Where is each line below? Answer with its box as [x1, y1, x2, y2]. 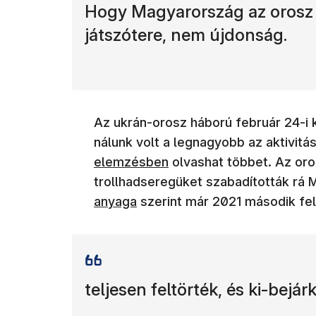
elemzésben [94, 154, 169, 169]
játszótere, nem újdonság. [85, 24, 287, 45]
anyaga [94, 193, 137, 209]
